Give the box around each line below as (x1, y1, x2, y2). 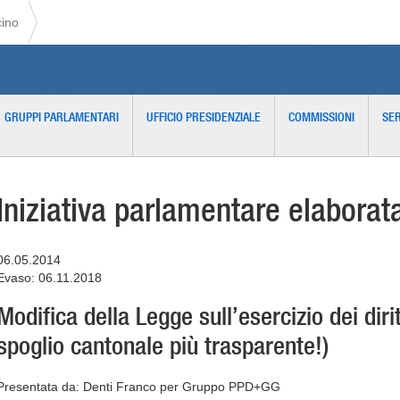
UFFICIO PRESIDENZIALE (146, 109, 261, 125)
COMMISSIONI (288, 109, 354, 125)
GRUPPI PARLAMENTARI (4, 109, 119, 125)
